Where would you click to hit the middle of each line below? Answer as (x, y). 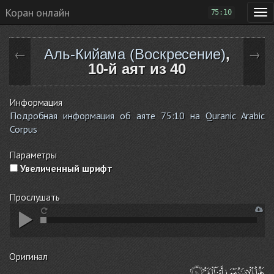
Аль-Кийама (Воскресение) (135, 54)
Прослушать (35, 197)
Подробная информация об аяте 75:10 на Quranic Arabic (137, 116)
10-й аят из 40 (137, 69)
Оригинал (29, 256)
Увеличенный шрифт (65, 168)
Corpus (24, 129)
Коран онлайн (37, 12)
